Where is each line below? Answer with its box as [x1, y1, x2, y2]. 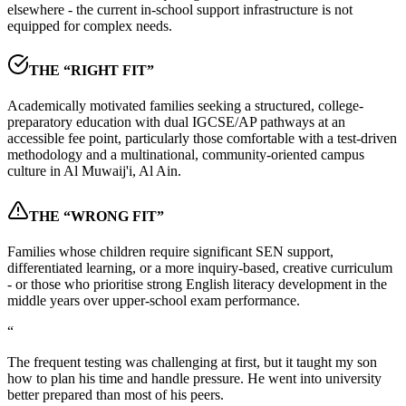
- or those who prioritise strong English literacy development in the [7, 275, 387, 292]
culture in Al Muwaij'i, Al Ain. [7, 163, 181, 179]
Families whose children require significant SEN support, [7, 243, 333, 259]
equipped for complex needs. [7, 17, 172, 34]
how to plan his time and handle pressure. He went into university [7, 370, 382, 386]
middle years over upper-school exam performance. [7, 292, 300, 308]
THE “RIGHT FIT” [29, 63, 154, 79]
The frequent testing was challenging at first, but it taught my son [7, 353, 377, 370]
